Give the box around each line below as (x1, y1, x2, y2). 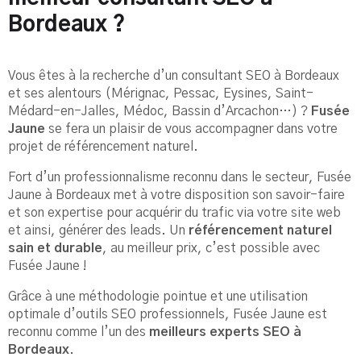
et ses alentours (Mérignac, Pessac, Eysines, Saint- (8, 86, 313, 100)
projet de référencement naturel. (8, 139, 198, 153)
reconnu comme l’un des (8, 325, 149, 338)
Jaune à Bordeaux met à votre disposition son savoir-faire (8, 188, 345, 201)
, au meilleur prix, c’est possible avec (102, 241, 320, 255)
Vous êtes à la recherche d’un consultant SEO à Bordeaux (8, 68, 339, 82)
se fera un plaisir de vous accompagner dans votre (45, 122, 338, 135)
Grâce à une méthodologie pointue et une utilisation (8, 289, 308, 303)
